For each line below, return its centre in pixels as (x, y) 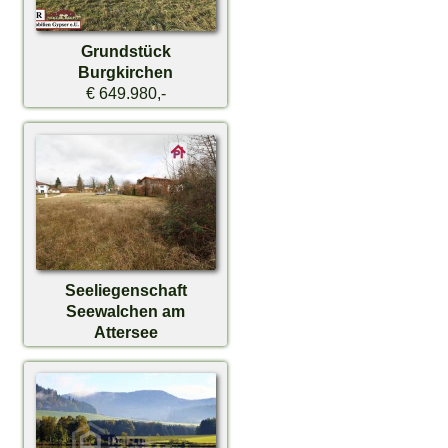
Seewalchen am (126, 310)
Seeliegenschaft (125, 289)
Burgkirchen (126, 71)
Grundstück (125, 50)
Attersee (125, 331)
